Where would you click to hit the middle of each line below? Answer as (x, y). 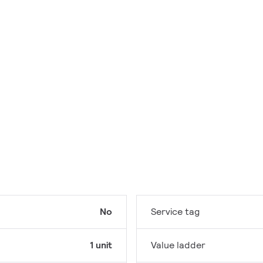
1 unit (101, 245)
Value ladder (178, 245)
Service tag (175, 212)
